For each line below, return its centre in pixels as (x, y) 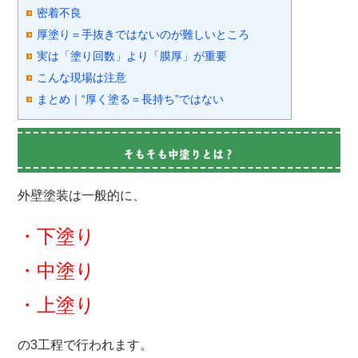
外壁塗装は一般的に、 (82, 195)
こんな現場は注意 (82, 77)
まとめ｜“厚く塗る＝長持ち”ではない (131, 99)
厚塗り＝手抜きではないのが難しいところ (143, 34)
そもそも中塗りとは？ (179, 153)
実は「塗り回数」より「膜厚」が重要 (132, 56)
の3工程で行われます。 (86, 344)
